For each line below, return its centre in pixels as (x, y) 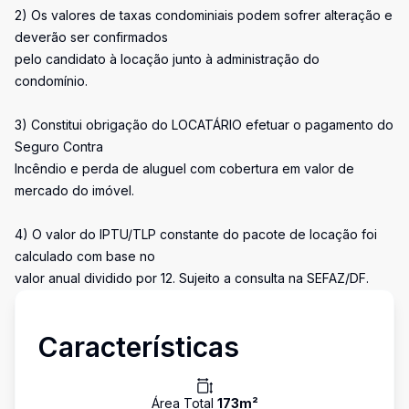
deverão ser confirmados (91, 37)
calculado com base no (85, 256)
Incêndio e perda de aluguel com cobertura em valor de (184, 168)
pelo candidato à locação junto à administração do (167, 59)
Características (138, 347)
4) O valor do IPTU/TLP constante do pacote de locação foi (196, 234)
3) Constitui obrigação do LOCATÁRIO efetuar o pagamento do (204, 125)
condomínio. (51, 81)
